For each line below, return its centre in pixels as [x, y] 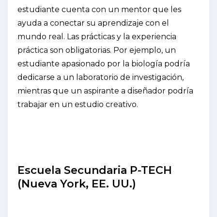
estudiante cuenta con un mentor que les [99, 9]
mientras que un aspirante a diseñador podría [105, 91]
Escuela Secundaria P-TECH [95, 170]
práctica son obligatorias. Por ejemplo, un [97, 50]
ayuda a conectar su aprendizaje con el [93, 23]
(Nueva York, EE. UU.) [77, 184]
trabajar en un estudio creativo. [78, 104]
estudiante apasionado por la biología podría [104, 63]
